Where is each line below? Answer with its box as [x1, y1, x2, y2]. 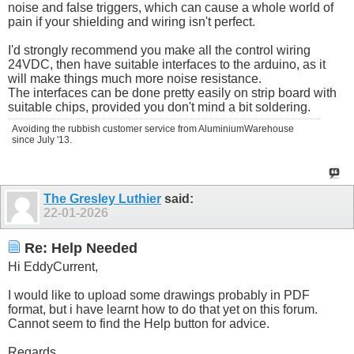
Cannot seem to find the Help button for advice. [8, 316, 269, 330]
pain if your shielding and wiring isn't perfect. [8, 15, 255, 29]
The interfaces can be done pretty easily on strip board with [8, 86, 337, 100]
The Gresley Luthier [43, 192, 161, 206]
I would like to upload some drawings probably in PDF [8, 288, 310, 302]
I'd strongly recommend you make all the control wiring [8, 43, 311, 58]
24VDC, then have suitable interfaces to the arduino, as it [8, 58, 326, 72]
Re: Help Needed [21, 239, 137, 256]
